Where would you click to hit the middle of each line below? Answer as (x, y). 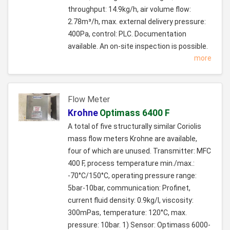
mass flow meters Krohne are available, (132, 139)
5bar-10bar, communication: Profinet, (129, 188)
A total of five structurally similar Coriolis (135, 127)
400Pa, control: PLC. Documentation (127, 34)
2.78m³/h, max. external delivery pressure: (137, 22)
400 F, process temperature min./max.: (131, 164)
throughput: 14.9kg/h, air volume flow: (129, 9)
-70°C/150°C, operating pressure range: (132, 176)
